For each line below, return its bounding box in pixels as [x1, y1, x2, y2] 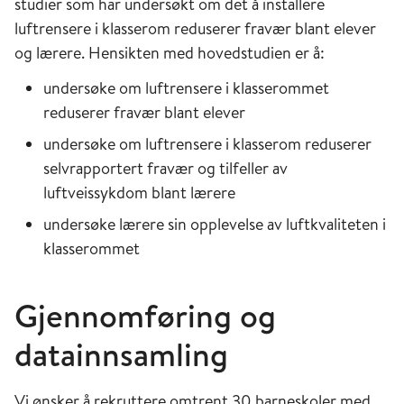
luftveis [43, 181, 94, 204]
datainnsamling [14, 332, 228, 377]
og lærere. [14, 41, 88, 64]
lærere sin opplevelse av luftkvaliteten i [119, 213, 386, 235]
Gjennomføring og [14, 293, 276, 338]
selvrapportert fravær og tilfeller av [43, 157, 288, 179]
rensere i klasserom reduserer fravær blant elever [39, 17, 376, 40]
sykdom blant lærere [94, 181, 235, 204]
